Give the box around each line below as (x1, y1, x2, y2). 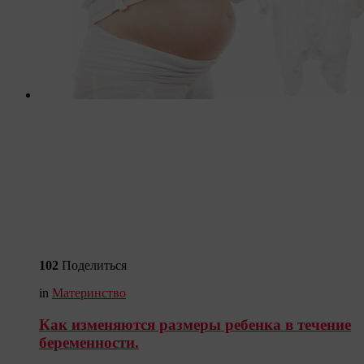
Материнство (52, 286, 126, 301)
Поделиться (62, 258, 127, 273)
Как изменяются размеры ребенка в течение (39, 315, 351, 333)
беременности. (39, 333, 139, 351)
